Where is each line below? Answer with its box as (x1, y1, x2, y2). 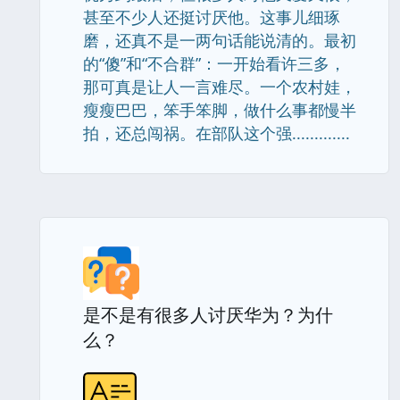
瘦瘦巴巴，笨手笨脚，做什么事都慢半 (83, 99, 356, 121)
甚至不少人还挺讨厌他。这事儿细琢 (83, 6, 340, 28)
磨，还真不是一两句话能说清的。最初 (83, 29, 356, 51)
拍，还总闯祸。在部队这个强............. (83, 122, 350, 144)
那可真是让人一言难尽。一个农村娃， (83, 76, 356, 97)
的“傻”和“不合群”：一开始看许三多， (83, 53, 346, 74)
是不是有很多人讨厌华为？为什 (83, 303, 333, 327)
